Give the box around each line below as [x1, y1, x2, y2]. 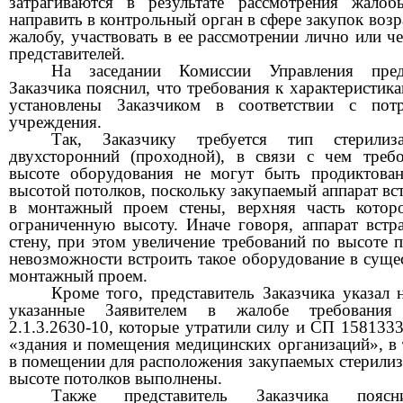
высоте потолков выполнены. [9, 368, 222, 388]
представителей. [9, 43, 125, 63]
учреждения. [9, 112, 102, 131]
